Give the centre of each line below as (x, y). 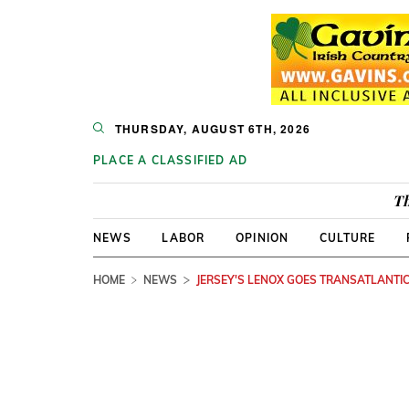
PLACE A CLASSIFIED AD (171, 160)
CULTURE (347, 238)
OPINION (262, 238)
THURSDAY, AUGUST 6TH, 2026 (213, 129)
